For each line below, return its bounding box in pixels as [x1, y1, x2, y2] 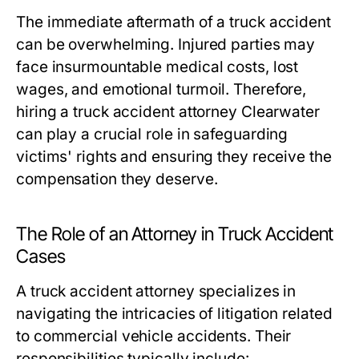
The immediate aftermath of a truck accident [16, 13, 331, 32]
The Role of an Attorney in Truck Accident [16, 223, 334, 246]
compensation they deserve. [16, 170, 218, 189]
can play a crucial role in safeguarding [16, 125, 288, 144]
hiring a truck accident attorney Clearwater [16, 103, 320, 122]
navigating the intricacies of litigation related [16, 305, 333, 324]
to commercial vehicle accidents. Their [16, 327, 292, 346]
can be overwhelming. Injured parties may [16, 35, 316, 54]
